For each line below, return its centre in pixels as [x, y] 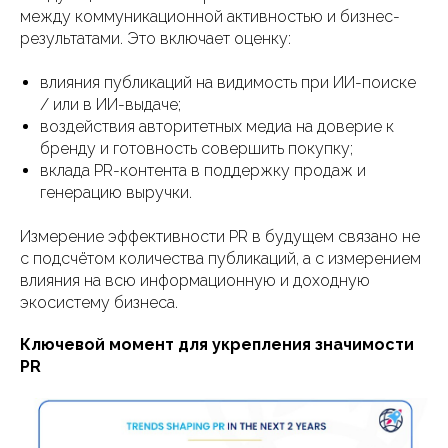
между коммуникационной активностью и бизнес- [210, 17]
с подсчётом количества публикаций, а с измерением [220, 259]
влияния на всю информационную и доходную [195, 281]
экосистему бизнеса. [99, 303]
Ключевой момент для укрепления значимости [217, 345]
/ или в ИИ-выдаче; [110, 105]
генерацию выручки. [116, 193]
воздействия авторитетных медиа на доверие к [217, 127]
